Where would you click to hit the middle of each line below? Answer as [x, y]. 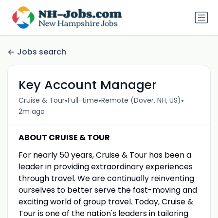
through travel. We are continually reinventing [106, 178]
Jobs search [42, 52]
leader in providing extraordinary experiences [105, 166]
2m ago [31, 111]
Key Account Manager [87, 85]
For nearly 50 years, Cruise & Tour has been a [105, 155]
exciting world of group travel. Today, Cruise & [106, 201]
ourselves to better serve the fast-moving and [108, 190]
